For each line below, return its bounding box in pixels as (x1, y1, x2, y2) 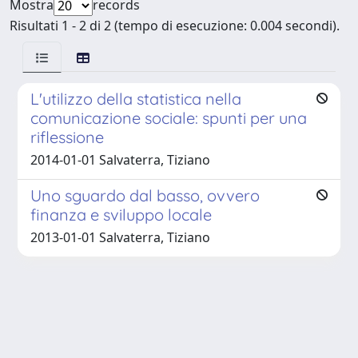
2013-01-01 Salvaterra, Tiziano (30, 228, 210, 246)
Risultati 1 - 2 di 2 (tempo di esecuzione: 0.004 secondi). (10, 16, 340, 34)
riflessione (30, 126, 104, 147)
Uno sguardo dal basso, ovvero (30, 185, 260, 205)
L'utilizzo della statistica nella (30, 88, 241, 109)
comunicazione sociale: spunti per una (30, 107, 307, 128)
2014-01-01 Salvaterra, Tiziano (30, 150, 210, 169)
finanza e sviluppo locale (30, 204, 212, 225)
